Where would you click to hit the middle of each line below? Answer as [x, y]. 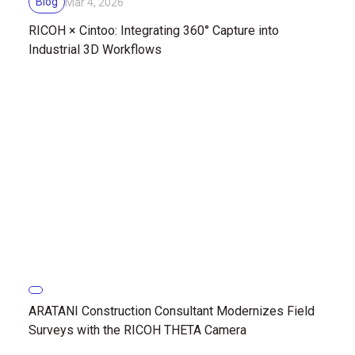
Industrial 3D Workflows [95, 50]
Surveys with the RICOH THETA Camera [137, 330]
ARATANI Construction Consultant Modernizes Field [172, 311]
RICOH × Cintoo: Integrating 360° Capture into [154, 31]
